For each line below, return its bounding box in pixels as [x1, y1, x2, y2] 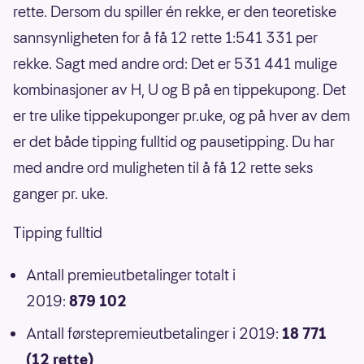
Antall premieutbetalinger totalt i [26, 265, 236, 286]
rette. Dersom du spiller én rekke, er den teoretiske [13, 2, 336, 23]
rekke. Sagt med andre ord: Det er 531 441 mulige [13, 54, 337, 75]
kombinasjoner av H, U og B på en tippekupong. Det [13, 80, 346, 101]
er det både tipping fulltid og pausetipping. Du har [13, 132, 335, 153]
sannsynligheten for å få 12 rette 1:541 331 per [13, 28, 318, 49]
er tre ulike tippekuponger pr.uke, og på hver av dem [13, 106, 350, 127]
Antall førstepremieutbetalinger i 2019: [26, 323, 282, 344]
